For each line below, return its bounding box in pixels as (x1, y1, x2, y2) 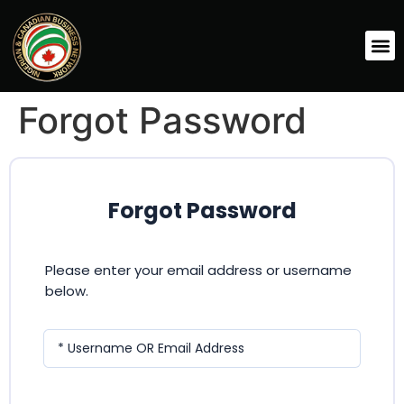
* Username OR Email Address (58, 339, 244, 358)
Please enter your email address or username (45, 260, 352, 280)
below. (45, 280, 88, 300)
